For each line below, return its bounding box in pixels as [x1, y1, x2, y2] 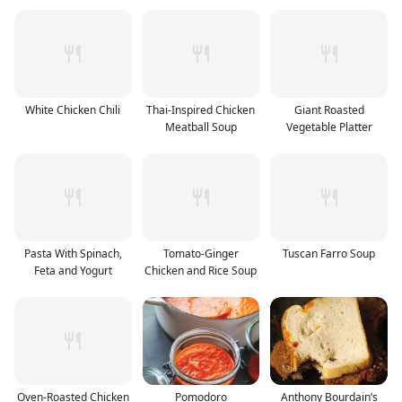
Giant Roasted [293, 101, 364, 118]
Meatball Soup [164, 118, 237, 135]
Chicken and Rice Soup [144, 262, 258, 278]
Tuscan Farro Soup [283, 245, 376, 261]
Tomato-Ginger [162, 245, 239, 261]
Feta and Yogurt [33, 262, 112, 278]
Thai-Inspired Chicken [146, 101, 256, 118]
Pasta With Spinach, [23, 245, 122, 261]
